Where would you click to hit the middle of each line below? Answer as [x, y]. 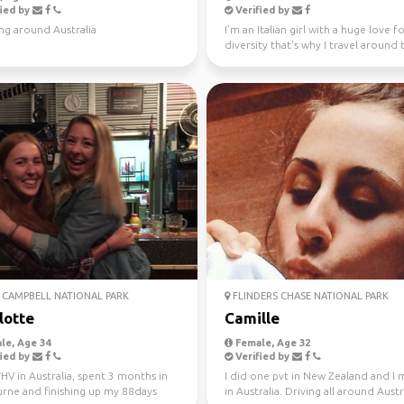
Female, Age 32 [271, 343]
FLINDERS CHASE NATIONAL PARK [309, 296]
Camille [252, 318]
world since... [257, 60]
